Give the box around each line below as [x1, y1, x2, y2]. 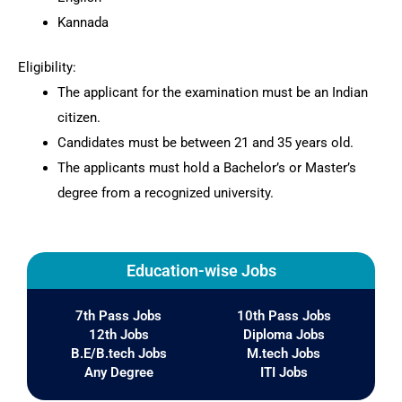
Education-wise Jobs [126, 260, 276, 280]
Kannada [57, 14, 109, 31]
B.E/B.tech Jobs [70, 345, 167, 362]
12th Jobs [88, 326, 149, 343]
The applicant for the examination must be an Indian [57, 83, 368, 100]
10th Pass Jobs [236, 307, 331, 324]
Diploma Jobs [242, 326, 325, 343]
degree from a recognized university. [57, 184, 274, 201]
